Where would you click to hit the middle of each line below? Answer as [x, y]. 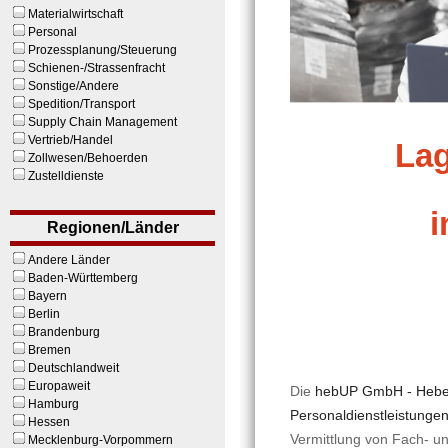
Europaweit [59, 385]
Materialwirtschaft [75, 13]
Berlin [44, 313]
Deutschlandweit [73, 367]
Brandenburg [64, 331]
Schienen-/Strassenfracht [96, 67]
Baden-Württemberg [83, 277]
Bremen [49, 349]
